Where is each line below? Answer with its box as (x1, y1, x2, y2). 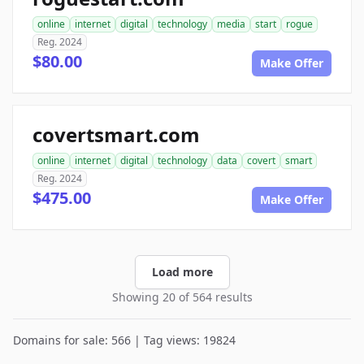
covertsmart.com (32, 121, 200, 148)
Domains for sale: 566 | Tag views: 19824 (13, 332, 236, 348)
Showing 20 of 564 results (111, 289, 253, 305)
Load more (151, 264, 213, 279)
